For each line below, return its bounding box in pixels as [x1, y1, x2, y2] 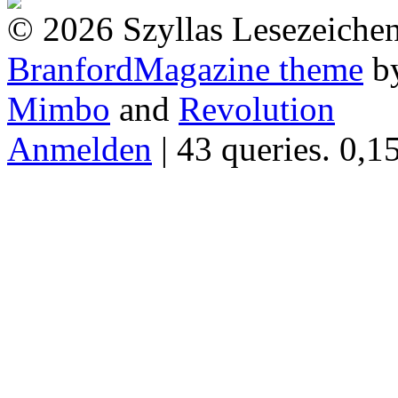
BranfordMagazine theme [7, 49, 363, 88]
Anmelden [7, 129, 152, 168]
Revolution [179, 89, 335, 128]
